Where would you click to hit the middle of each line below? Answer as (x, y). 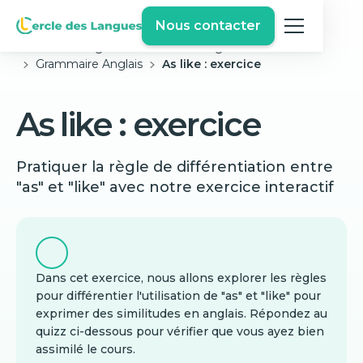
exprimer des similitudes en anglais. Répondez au (181, 314)
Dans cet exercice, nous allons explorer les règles (181, 278)
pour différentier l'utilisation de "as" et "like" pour (178, 296)
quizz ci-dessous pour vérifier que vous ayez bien (180, 331)
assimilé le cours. (87, 349)
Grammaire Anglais (89, 64)
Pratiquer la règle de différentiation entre (175, 167)
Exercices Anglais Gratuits (215, 47)
